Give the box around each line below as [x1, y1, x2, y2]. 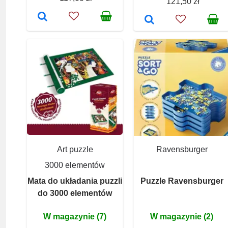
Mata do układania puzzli [27, 176, 122, 185]
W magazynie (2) [150, 212, 213, 221]
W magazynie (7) [43, 212, 106, 221]
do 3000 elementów [38, 188, 112, 197]
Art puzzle [56, 145, 93, 154]
